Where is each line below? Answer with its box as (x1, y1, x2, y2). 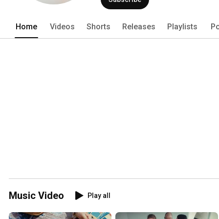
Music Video (9, 189, 64, 201)
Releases (122, 22, 155, 31)
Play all (88, 191, 110, 199)
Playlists (167, 22, 197, 31)
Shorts (87, 22, 110, 31)
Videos (50, 22, 75, 31)
